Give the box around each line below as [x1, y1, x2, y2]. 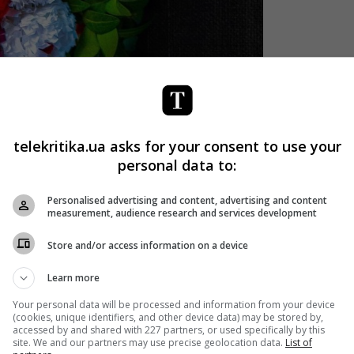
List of [285, 336, 312, 349]
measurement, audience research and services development [47, 206, 317, 220]
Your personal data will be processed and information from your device [13, 298, 335, 311]
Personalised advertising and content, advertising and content [47, 194, 327, 207]
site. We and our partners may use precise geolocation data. [13, 336, 285, 349]
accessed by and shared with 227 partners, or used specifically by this [13, 323, 325, 337]
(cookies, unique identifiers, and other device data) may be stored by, [13, 311, 323, 324]
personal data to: [118, 156, 236, 175]
